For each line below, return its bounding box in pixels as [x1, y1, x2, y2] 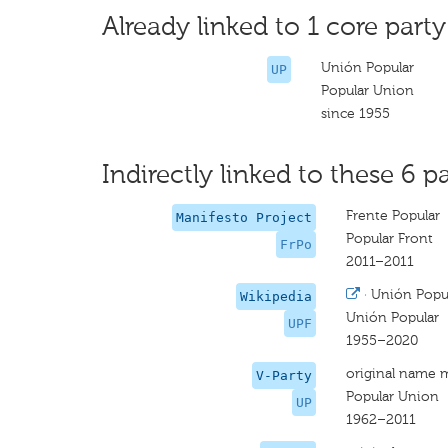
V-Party [255, 368, 312, 383]
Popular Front [345, 230, 433, 247]
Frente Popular [345, 207, 440, 224]
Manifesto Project [175, 210, 312, 225]
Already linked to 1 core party [102, 11, 446, 42]
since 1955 [321, 105, 391, 122]
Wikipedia [239, 289, 312, 304]
